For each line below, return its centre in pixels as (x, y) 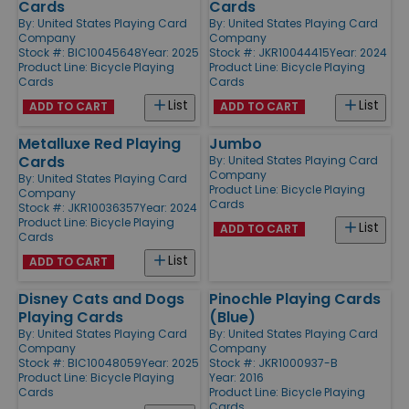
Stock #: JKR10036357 (79, 207)
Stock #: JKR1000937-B (273, 362)
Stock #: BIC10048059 (80, 362)
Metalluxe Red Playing (100, 143)
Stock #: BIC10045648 (80, 52)
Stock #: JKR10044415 (269, 52)
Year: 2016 (236, 377)
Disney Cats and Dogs (101, 299)
